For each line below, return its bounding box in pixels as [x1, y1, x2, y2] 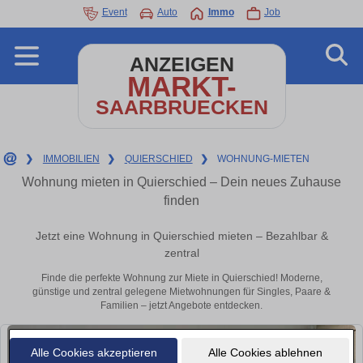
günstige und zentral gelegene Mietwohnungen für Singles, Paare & [32, 286, 331, 298]
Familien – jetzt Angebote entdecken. [100, 300, 263, 312]
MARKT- [126, 70, 237, 102]
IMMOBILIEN [42, 153, 100, 164]
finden [164, 194, 199, 207]
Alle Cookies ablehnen [207, 345, 322, 359]
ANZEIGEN [129, 53, 234, 75]
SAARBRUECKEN [95, 96, 268, 118]
